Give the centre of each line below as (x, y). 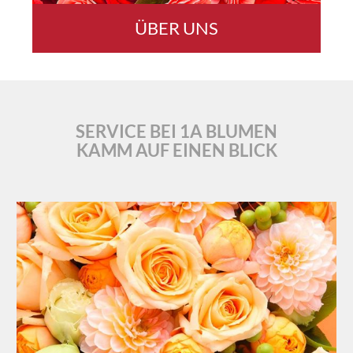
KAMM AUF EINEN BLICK (176, 150)
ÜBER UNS (176, 28)
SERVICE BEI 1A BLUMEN (176, 131)
